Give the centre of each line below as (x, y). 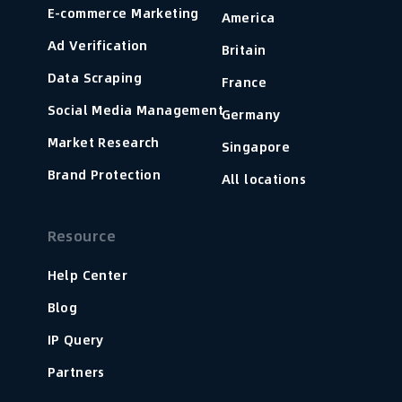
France (244, 82)
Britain (244, 50)
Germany (251, 114)
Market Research (103, 142)
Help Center (87, 275)
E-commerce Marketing (123, 13)
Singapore (256, 147)
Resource (82, 236)
